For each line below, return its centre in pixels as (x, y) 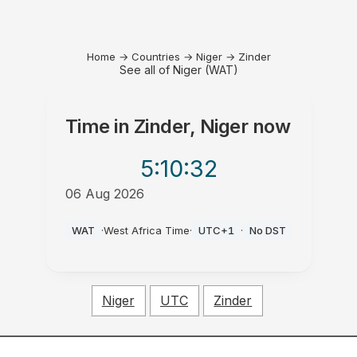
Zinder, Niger (191, 126)
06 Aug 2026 (104, 194)
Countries (155, 57)
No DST (267, 230)
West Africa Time (146, 230)
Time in (99, 126)
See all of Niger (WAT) (178, 70)
